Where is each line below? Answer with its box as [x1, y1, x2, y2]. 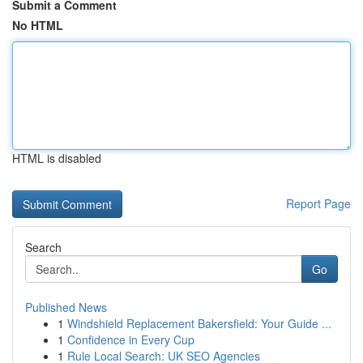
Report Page [286, 195, 351, 211]
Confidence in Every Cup [67, 331, 194, 348]
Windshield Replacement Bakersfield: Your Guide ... [67, 315, 331, 331]
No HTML [12, 17, 63, 33]
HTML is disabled [12, 150, 101, 166]
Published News [25, 299, 107, 315]
